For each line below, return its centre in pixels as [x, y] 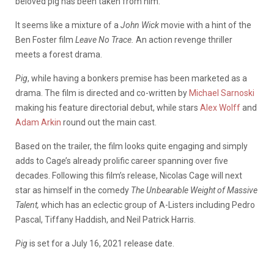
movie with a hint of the [205, 25]
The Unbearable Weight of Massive [194, 190]
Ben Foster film [45, 39]
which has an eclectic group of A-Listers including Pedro [148, 205]
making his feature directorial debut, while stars [108, 107]
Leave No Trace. [106, 39]
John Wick [140, 25]
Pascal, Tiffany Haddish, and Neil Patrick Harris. [106, 219]
